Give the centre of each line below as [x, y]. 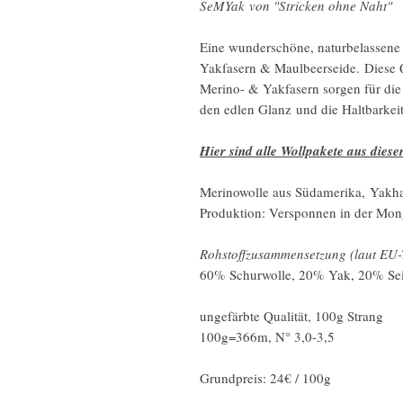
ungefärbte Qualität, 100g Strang [291, 316]
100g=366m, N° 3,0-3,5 [267, 336]
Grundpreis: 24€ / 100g [265, 378]
